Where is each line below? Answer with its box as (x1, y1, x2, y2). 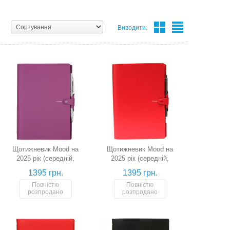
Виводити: (117, 24, 147, 31)
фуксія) (34, 164, 57, 171)
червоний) (124, 164, 156, 171)
